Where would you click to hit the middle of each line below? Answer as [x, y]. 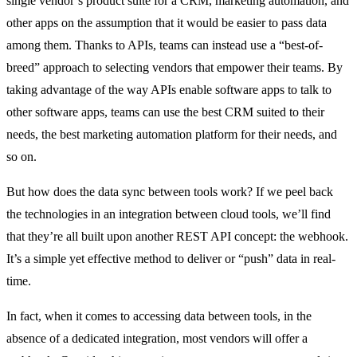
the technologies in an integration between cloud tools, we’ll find [169, 214]
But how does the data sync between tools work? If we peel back [170, 191]
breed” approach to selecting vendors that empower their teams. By [175, 67]
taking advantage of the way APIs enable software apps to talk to [169, 89]
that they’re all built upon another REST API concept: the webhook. [177, 236]
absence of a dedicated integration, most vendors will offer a [157, 338]
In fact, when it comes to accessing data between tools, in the [159, 316]
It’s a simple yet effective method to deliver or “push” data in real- [171, 258]
